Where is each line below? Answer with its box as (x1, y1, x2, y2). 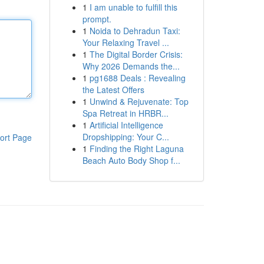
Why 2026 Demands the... (82, 60, 180, 72)
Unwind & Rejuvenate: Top (89, 95, 189, 107)
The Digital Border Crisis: (89, 48, 183, 60)
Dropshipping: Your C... (82, 131, 169, 143)
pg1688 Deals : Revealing (89, 72, 186, 84)
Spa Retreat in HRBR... (82, 107, 169, 119)
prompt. (82, 13, 111, 25)
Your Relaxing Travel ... (82, 37, 169, 48)
